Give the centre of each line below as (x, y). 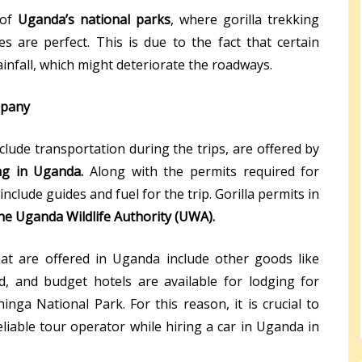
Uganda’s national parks (95, 19)
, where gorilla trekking (245, 19)
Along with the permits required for (202, 171)
